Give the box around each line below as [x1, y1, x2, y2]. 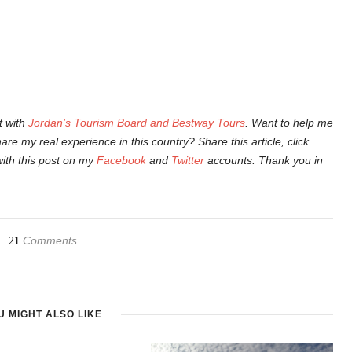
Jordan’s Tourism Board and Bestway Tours [28, 116, 245, 129]
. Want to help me [245, 116, 333, 129]
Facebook [97, 154, 146, 167]
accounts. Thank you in [204, 154, 323, 167]
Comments [19, 234, 77, 247]
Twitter [171, 154, 204, 167]
